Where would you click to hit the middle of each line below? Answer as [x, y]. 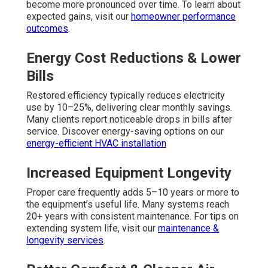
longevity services [65, 240]
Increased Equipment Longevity [129, 173]
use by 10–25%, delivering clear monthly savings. [129, 107]
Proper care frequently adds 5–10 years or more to [133, 192]
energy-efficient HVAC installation [96, 143]
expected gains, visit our [79, 16]
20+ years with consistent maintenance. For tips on [133, 216]
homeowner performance [183, 16]
